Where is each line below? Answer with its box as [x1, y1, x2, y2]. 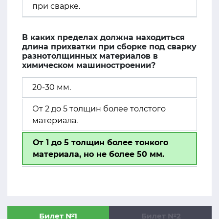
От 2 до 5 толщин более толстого [32, 104, 166, 113]
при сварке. [32, 1, 80, 11]
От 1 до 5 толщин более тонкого [33, 138, 168, 147]
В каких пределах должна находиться [22, 33, 185, 42]
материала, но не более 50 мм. [33, 150, 164, 159]
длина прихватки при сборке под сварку [22, 42, 197, 51]
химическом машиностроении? [22, 61, 155, 70]
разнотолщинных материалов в [22, 51, 158, 61]
